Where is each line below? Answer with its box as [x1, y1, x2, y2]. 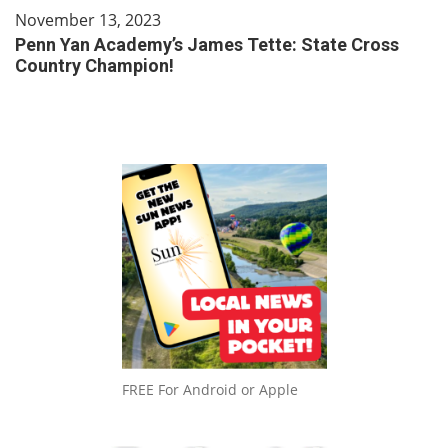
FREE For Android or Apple [121, 380, 298, 399]
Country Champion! [15, 55, 174, 77]
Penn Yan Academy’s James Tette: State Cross [15, 34, 399, 56]
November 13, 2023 [15, 9, 161, 32]
